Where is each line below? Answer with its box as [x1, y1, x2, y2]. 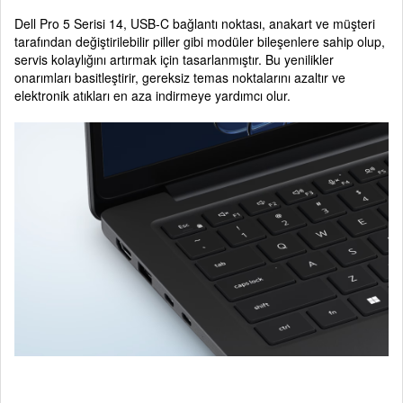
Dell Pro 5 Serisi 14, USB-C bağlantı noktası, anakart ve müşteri [14, 13, 375, 32]
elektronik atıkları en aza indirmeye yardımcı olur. [14, 85, 291, 104]
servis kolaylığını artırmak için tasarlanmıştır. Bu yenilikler [14, 49, 334, 68]
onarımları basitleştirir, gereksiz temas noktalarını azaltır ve [14, 67, 345, 86]
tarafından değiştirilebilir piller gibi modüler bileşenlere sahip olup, [14, 31, 385, 50]
